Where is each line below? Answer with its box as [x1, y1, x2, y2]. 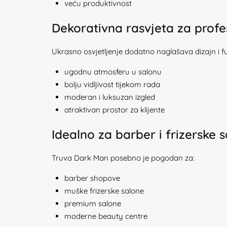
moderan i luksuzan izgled [64, 92, 155, 102]
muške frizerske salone [64, 186, 144, 196]
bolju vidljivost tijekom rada [64, 80, 160, 89]
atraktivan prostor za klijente [64, 105, 165, 115]
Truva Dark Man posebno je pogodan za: [52, 153, 195, 163]
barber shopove [64, 173, 120, 183]
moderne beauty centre [64, 211, 147, 221]
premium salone [64, 199, 121, 208]
